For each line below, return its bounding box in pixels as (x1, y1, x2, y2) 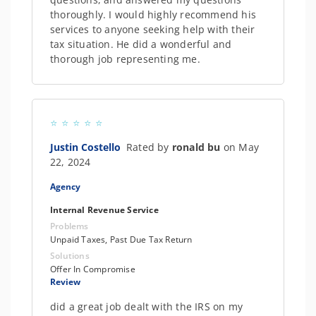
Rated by (126, 140, 172, 154)
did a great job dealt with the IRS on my (50, 300, 243, 313)
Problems (50, 220, 89, 232)
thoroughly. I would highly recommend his (50, 8, 256, 21)
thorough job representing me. (50, 52, 200, 66)
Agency (50, 181, 80, 193)
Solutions (50, 250, 90, 262)
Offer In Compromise (50, 263, 135, 275)
